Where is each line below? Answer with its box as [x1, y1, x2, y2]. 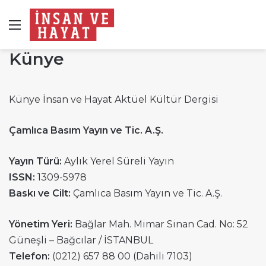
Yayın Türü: [9, 156, 64, 167]
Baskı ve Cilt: [9, 188, 73, 199]
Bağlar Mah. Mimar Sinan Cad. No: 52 [75, 218, 248, 230]
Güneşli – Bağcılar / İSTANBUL [9, 235, 153, 246]
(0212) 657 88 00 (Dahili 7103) [52, 251, 192, 262]
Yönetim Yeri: [9, 218, 75, 230]
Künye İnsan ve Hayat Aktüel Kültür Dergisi [9, 94, 218, 105]
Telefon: [9, 251, 52, 262]
